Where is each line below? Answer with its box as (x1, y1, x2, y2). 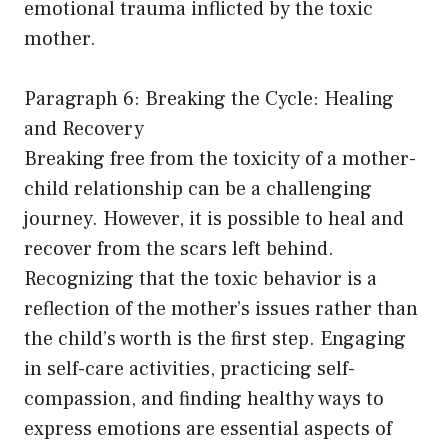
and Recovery (24, 116, 144, 143)
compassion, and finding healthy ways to (24, 386, 384, 413)
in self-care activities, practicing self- (24, 356, 355, 383)
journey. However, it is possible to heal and (24, 206, 404, 233)
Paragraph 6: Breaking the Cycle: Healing (24, 86, 394, 113)
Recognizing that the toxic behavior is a (24, 266, 377, 293)
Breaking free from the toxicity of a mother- (24, 146, 416, 173)
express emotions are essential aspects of (24, 416, 392, 443)
